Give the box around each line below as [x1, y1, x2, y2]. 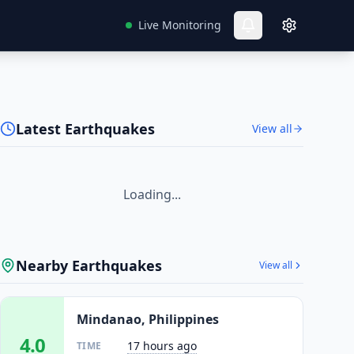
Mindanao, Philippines [77, 311, 219, 328]
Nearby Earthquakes [16, 256, 162, 275]
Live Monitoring [138, 17, 221, 32]
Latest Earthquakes [16, 119, 155, 138]
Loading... [122, 186, 181, 203]
